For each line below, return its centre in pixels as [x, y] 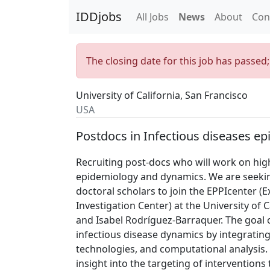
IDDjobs [99, 17]
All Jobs [152, 17]
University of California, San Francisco [162, 95]
